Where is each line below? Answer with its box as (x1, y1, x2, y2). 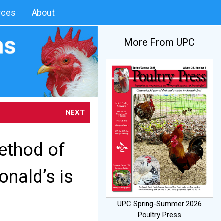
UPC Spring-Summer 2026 (117, 199, 202, 208)
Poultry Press (138, 210, 181, 219)
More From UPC (124, 37, 195, 49)
